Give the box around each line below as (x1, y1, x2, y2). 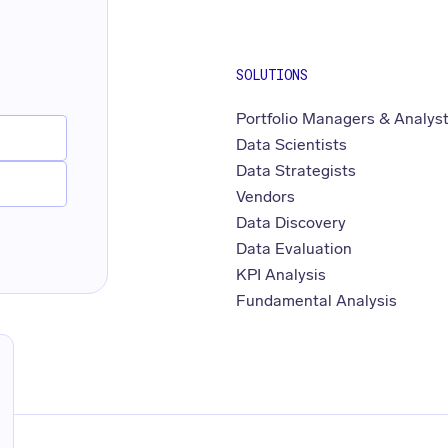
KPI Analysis (236, 265, 327, 285)
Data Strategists (236, 161, 357, 181)
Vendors (236, 187, 296, 207)
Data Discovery (236, 213, 347, 233)
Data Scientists (236, 135, 348, 155)
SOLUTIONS (236, 65, 309, 85)
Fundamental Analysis (236, 291, 398, 311)
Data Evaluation (236, 239, 353, 259)
